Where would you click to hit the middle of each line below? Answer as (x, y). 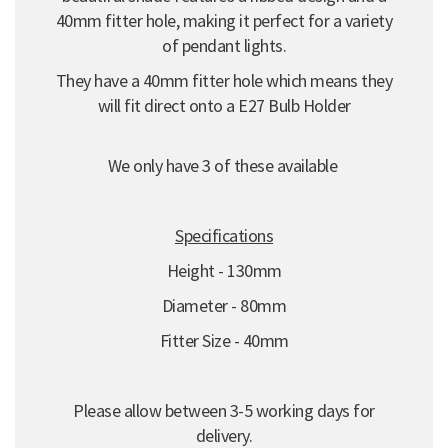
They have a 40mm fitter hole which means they (224, 80)
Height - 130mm (224, 270)
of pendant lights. (224, 45)
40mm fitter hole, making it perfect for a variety (224, 20)
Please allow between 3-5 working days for (224, 410)
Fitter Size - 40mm (224, 340)
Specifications (224, 235)
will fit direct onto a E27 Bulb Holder (224, 105)
